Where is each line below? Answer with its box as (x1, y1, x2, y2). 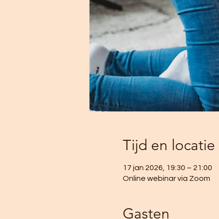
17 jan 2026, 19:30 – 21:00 (122, 164, 212, 172)
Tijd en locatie (122, 136, 215, 154)
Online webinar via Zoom (122, 175, 210, 182)
